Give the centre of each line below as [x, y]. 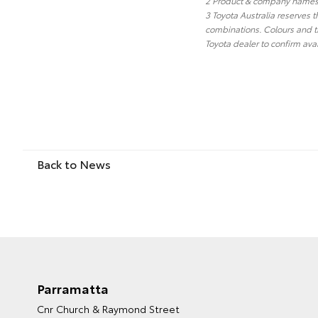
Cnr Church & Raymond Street [108, 309]
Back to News [74, 164]
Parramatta [73, 289]
